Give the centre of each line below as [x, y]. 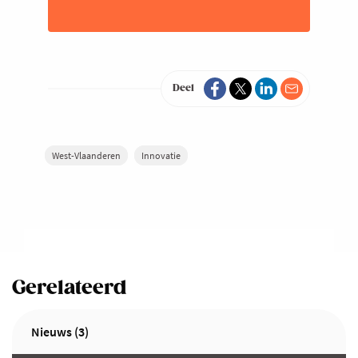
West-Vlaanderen [86, 156]
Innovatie [161, 156]
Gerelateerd [69, 288]
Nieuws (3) [60, 332]
